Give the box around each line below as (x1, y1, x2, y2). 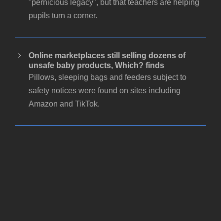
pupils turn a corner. (29, 11, 97, 20)
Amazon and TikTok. (29, 100, 100, 109)
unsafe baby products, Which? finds (29, 61, 164, 70)
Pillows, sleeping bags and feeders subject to (29, 73, 186, 82)
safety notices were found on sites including (29, 86, 181, 95)
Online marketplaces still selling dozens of (29, 51, 185, 60)
